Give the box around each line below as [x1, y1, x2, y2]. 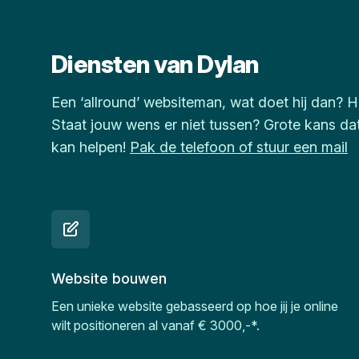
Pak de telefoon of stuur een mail [130, 139, 348, 155]
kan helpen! [51, 139, 130, 155]
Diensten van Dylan [51, 50, 260, 79]
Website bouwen [51, 270, 167, 287]
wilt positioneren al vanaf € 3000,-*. [51, 317, 260, 333]
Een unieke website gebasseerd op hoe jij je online [51, 298, 338, 314]
